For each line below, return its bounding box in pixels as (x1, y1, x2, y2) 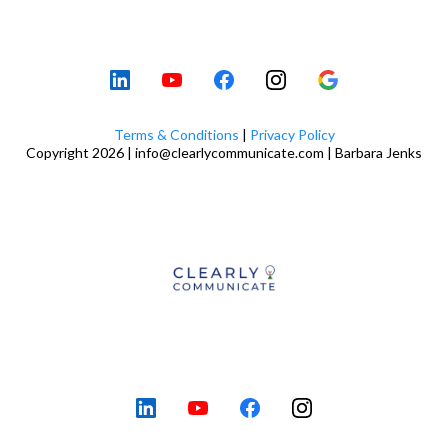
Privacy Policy (249, 126, 335, 144)
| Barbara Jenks (324, 144, 422, 162)
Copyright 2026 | (26, 144, 135, 162)
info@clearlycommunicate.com (135, 144, 324, 162)
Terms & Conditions (113, 126, 242, 144)
